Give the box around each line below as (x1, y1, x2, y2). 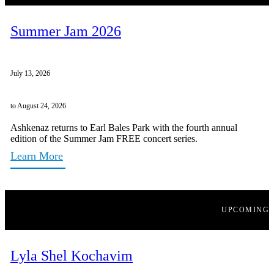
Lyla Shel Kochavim (10, 247, 133, 264)
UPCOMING (221, 205, 269, 214)
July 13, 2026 (10, 68, 50, 78)
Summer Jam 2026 (10, 23, 121, 39)
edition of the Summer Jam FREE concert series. (10, 133, 198, 144)
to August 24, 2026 (10, 101, 66, 110)
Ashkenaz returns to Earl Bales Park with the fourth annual (10, 122, 237, 133)
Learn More (10, 149, 63, 162)
